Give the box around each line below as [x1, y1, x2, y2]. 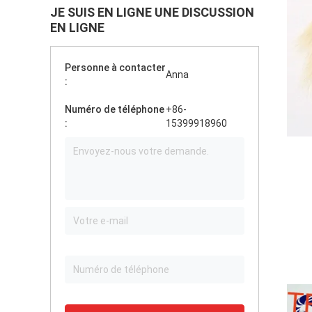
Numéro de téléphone [65, 104, 164, 115]
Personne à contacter [65, 62, 166, 73]
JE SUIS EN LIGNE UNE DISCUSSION [50, 5, 254, 19]
